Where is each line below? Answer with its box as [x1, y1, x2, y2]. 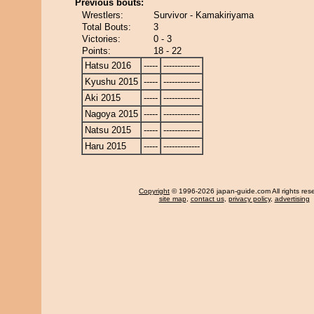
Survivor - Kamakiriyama [153, 10, 254, 20]
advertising [274, 195, 310, 203]
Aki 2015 [85, 93, 121, 103]
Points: [82, 46, 111, 56]
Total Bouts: [82, 22, 131, 32]
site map [158, 195, 186, 203]
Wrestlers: [82, 10, 123, 20]
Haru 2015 [85, 141, 126, 151]
